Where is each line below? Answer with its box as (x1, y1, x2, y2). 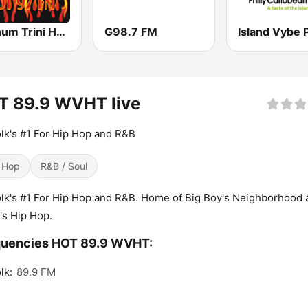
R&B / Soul (41, 160, 87, 173)
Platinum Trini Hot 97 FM (56, 25, 65, 39)
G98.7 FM (104, 25, 158, 39)
